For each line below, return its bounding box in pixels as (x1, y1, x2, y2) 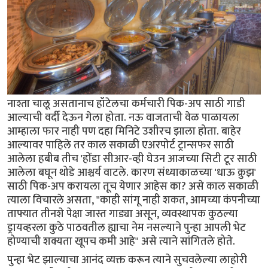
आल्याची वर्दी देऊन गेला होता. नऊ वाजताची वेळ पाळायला (7, 108, 239, 127)
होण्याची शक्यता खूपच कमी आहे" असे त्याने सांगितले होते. (7, 232, 235, 251)
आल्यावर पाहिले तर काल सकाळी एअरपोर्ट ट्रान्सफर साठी (7, 136, 234, 155)
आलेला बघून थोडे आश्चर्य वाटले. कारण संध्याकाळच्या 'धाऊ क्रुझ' (7, 163, 256, 182)
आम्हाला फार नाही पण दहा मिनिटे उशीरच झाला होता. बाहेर (7, 122, 241, 141)
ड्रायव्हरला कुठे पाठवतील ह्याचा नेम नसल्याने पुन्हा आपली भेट (7, 218, 246, 237)
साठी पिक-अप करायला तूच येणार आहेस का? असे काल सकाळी (7, 177, 258, 196)
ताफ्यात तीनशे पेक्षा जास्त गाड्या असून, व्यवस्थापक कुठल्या (7, 205, 238, 224)
